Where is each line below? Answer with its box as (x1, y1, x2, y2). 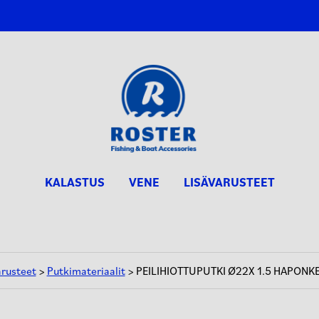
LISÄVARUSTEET (183, 174, 275, 191)
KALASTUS (44, 174, 105, 191)
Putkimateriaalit (46, 263, 125, 278)
